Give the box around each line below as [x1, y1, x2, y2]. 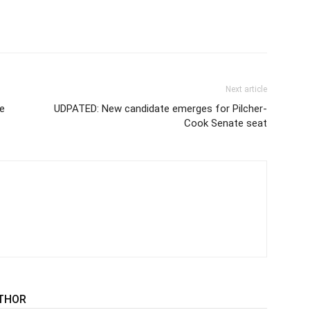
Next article [226, 84, 267, 95]
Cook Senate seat [184, 117, 267, 130]
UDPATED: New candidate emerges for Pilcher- [54, 102, 267, 116]
